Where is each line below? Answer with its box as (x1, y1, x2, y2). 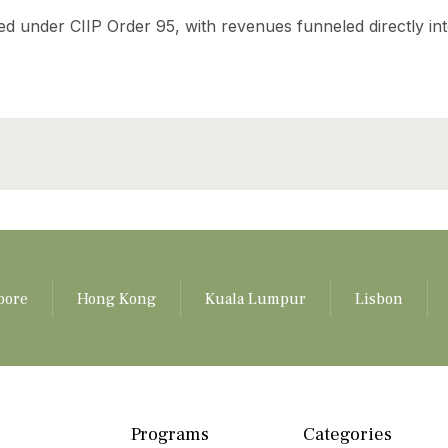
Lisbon (354, 288, 403, 309)
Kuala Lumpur (204, 288, 306, 309)
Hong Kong (76, 288, 156, 309)
